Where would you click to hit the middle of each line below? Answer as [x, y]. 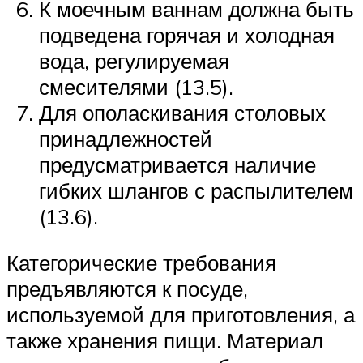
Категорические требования [141, 263]
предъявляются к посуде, [127, 289]
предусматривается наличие [177, 164]
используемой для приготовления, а [181, 315]
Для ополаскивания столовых [182, 112]
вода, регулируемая [134, 60]
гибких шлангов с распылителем [196, 190]
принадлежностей [126, 138]
